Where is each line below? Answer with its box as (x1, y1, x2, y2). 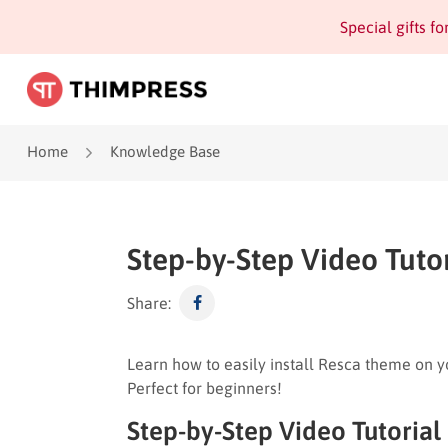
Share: (127, 293, 171, 312)
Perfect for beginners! (127, 378, 282, 397)
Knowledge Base (110, 143, 220, 160)
